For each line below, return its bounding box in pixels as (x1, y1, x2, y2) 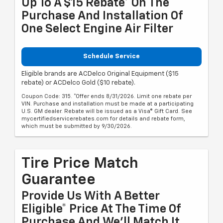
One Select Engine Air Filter (21, 23, 173, 35)
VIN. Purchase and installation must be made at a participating (21, 101, 194, 107)
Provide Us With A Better (21, 190, 160, 202)
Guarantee (21, 172, 96, 188)
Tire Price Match (21, 156, 138, 171)
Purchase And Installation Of (21, 10, 183, 22)
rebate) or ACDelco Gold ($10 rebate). (21, 79, 135, 86)
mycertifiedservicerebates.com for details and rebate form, (21, 115, 185, 121)
